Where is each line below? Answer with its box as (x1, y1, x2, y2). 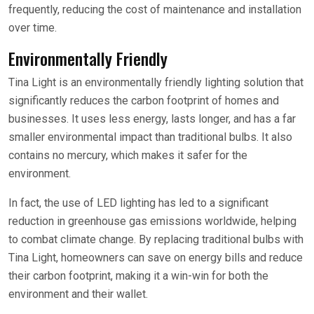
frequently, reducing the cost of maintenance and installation (8, 3, 301, 16)
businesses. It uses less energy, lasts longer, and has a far (8, 112, 296, 125)
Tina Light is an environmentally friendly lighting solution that (8, 76, 303, 89)
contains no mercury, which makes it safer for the (8, 149, 247, 162)
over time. (8, 21, 57, 34)
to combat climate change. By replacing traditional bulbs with (8, 233, 303, 246)
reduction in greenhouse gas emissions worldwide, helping (8, 214, 296, 228)
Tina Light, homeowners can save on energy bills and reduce (8, 251, 303, 264)
